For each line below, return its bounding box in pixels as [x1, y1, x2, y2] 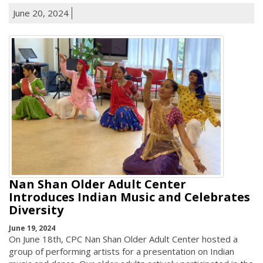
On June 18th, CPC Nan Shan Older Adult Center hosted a [9, 232, 238, 245]
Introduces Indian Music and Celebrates [9, 189, 250, 205]
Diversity [9, 202, 63, 218]
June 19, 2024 [9, 222, 55, 233]
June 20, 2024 [13, 6, 69, 19]
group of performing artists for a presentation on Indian [9, 245, 234, 257]
